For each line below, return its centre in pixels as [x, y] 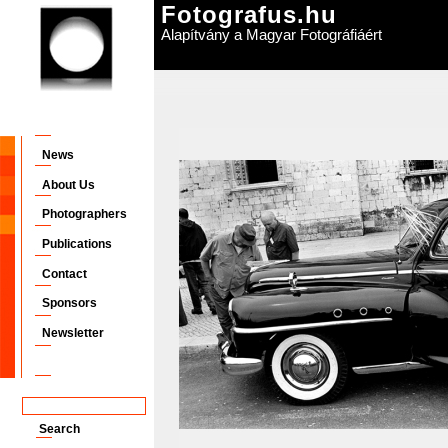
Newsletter [73, 333]
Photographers [84, 214]
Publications [77, 244]
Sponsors [69, 303]
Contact [64, 274]
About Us [68, 185]
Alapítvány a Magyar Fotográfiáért [271, 34]
